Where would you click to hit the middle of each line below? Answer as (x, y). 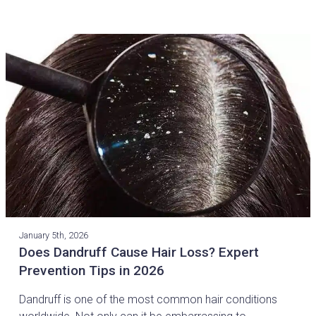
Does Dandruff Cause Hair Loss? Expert (139, 252)
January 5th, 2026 (54, 235)
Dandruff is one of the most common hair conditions (148, 299)
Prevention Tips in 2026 (92, 270)
